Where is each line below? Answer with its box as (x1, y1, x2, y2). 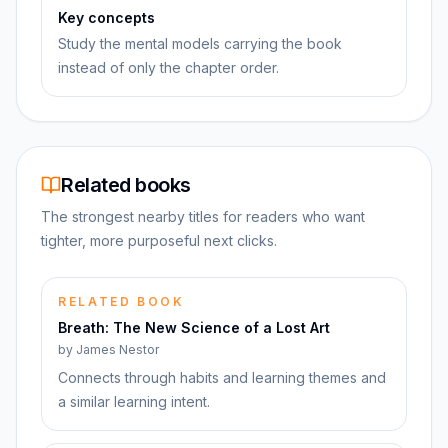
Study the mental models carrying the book (58, 35, 342, 52)
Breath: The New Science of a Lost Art (58, 319, 330, 336)
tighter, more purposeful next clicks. (41, 232, 277, 249)
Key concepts (58, 9, 155, 26)
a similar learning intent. (58, 393, 210, 410)
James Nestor (76, 342, 159, 357)
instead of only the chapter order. (58, 59, 279, 76)
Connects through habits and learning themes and (58, 369, 386, 386)
